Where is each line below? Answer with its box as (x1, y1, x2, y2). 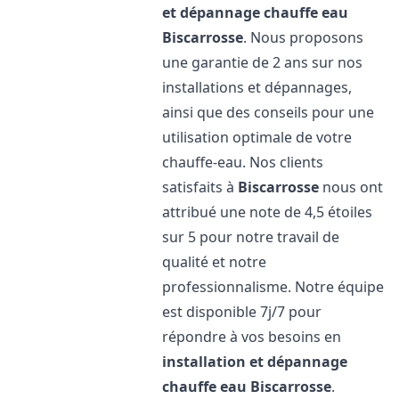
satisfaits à (162, 177, 239, 197)
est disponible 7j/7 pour (162, 302, 322, 322)
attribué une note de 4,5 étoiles (162, 202, 373, 222)
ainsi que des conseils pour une (162, 102, 375, 122)
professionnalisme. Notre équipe (162, 277, 385, 297)
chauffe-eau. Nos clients (162, 152, 324, 172)
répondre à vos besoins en (162, 327, 342, 346)
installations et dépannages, (162, 77, 353, 97)
